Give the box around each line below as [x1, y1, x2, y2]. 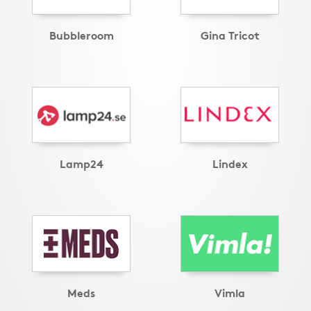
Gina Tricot [200, 26, 260, 43]
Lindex [212, 155, 248, 171]
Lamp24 [59, 155, 103, 171]
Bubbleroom [49, 26, 114, 43]
